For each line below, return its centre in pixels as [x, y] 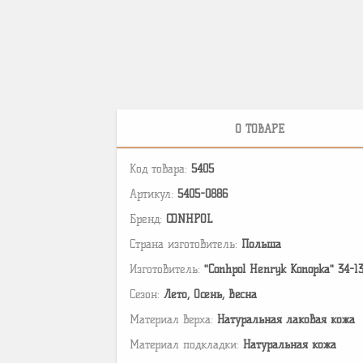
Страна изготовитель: [186, 245]
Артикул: [154, 194]
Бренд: [148, 220]
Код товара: [160, 169]
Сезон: [147, 295]
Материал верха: [173, 320]
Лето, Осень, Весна [210, 295]
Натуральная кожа [290, 345]
